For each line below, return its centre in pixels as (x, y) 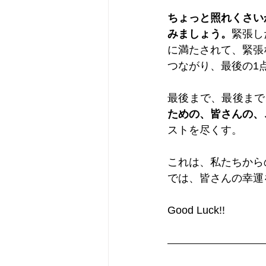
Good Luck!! (196, 210)
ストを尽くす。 (205, 130)
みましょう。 (200, 34)
